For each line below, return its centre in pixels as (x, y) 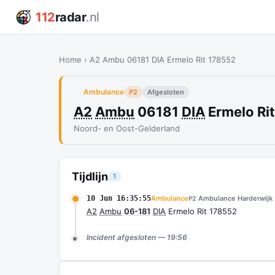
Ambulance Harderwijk (235, 198)
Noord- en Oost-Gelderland (127, 128)
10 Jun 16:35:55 (119, 198)
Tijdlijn (90, 176)
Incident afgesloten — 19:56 (137, 237)
